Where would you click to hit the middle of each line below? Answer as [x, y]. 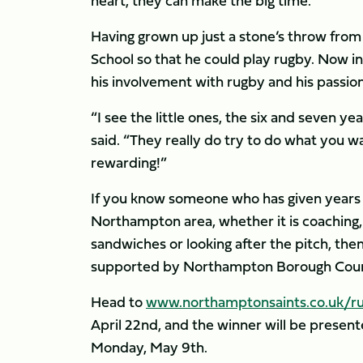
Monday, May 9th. [149, 347]
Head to [118, 302]
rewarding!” [129, 162]
